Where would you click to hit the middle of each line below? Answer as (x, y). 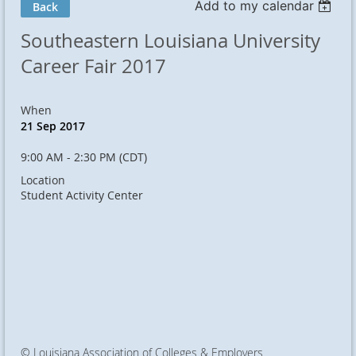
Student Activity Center (82, 195)
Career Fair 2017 (93, 66)
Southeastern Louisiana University (170, 41)
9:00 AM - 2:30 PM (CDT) (84, 157)
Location (43, 180)
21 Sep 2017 (53, 126)
